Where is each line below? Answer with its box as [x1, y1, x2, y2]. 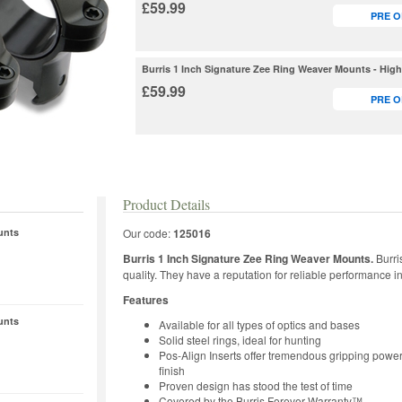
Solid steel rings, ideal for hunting [159, 331, 321, 347]
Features [123, 291, 169, 308]
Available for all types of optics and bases [159, 316, 360, 332]
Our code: [123, 224, 173, 240]
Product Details [123, 194, 210, 214]
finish [159, 362, 185, 378]
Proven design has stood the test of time [159, 377, 353, 393]
